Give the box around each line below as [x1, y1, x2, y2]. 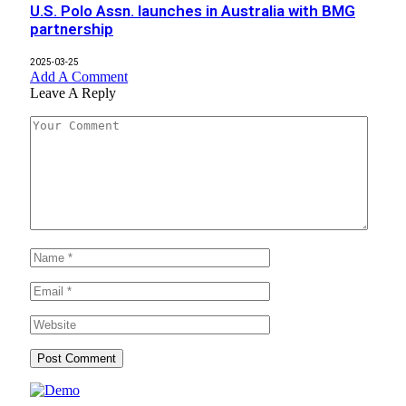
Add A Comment [30, 68, 128, 84]
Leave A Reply [30, 84, 116, 101]
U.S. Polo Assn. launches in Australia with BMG [30, 2, 355, 21]
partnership [30, 20, 113, 39]
